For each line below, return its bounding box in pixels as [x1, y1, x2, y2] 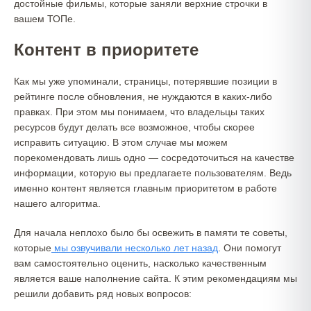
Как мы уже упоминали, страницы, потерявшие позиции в [14, 76, 277, 87]
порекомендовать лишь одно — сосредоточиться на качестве [14, 152, 294, 163]
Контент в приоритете [14, 40, 199, 59]
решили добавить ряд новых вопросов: [14, 288, 192, 299]
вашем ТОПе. [14, 13, 76, 24]
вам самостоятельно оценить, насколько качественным [14, 258, 267, 269]
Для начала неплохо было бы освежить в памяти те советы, [14, 227, 287, 238]
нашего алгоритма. [14, 198, 101, 209]
